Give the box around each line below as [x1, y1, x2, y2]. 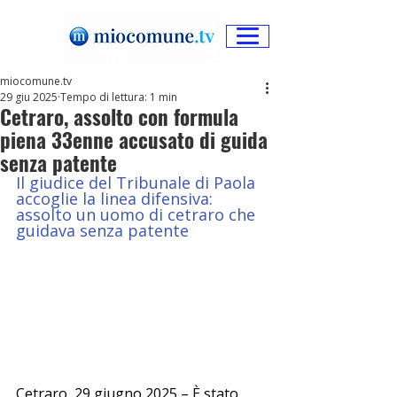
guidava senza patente [16, 220, 189, 241]
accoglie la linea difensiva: [16, 188, 222, 209]
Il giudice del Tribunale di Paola [16, 172, 260, 193]
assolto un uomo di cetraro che [16, 204, 260, 225]
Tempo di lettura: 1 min [60, 90, 177, 105]
